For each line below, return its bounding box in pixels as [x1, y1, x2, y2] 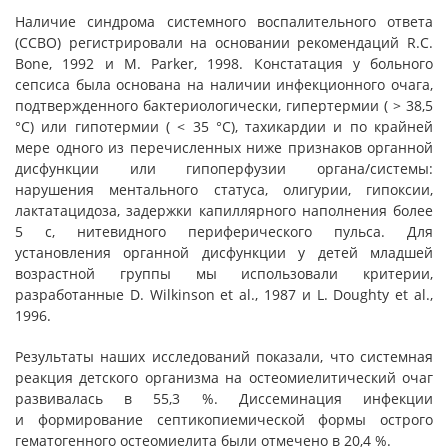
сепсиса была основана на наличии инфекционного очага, [15, 75, 433, 94]
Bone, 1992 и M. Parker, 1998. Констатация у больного [15, 54, 433, 73]
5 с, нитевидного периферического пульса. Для [15, 222, 433, 241]
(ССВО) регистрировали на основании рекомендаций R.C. [15, 33, 433, 52]
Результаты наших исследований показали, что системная [15, 347, 433, 366]
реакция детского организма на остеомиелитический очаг [15, 368, 433, 387]
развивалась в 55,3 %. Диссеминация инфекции [15, 389, 433, 408]
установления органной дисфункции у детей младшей [15, 243, 433, 262]
